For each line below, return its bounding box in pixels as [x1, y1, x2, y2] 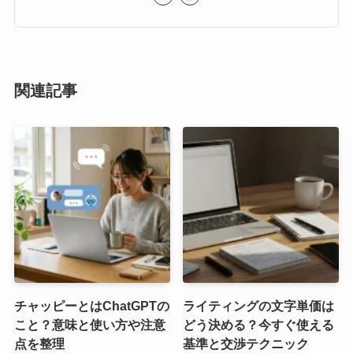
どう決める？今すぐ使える [183, 317, 335, 332]
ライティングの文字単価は [183, 298, 335, 313]
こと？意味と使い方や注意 [13, 317, 165, 332]
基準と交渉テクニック [183, 336, 310, 351]
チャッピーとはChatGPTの [13, 298, 169, 313]
